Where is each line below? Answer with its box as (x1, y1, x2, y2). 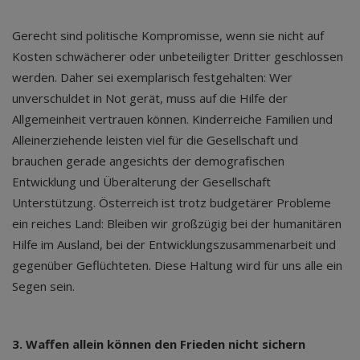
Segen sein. (12, 277, 75, 294)
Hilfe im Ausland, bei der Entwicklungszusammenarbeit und (12, 235, 336, 252)
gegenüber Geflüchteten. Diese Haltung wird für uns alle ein (12, 256, 342, 273)
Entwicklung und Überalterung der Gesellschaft (12, 173, 271, 190)
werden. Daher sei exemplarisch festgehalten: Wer (12, 68, 292, 85)
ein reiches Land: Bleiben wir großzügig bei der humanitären (12, 215, 342, 231)
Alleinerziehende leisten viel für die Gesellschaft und (12, 131, 298, 148)
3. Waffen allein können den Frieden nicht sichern (12, 335, 305, 352)
